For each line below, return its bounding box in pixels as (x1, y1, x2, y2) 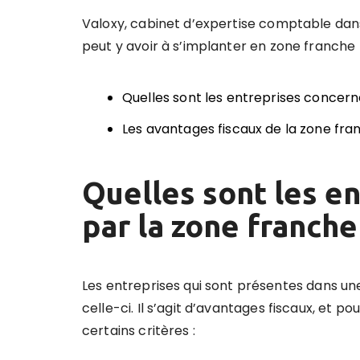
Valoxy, (82, 14, 131, 33)
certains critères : (82, 321, 195, 340)
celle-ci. (82, 299, 134, 317)
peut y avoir (82, 37, 162, 55)
